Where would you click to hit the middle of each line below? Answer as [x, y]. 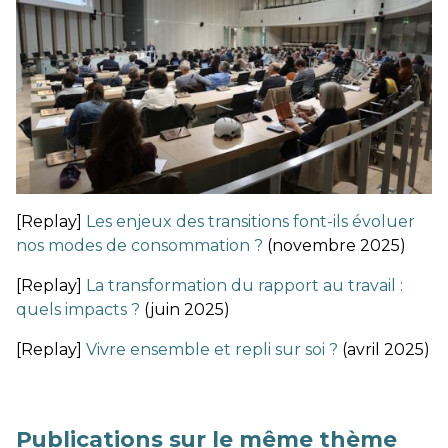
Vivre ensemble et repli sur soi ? [212, 350]
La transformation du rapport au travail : [244, 286]
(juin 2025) [185, 310]
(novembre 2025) [334, 246]
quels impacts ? [78, 310]
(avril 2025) [384, 350]
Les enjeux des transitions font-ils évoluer [250, 222]
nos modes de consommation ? [139, 246]
